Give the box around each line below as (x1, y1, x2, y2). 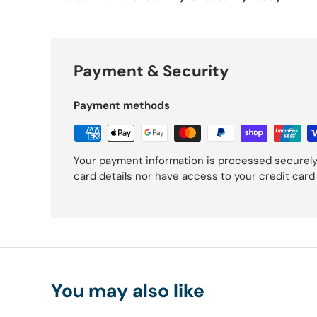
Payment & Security (74, 60, 229, 81)
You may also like (51, 279, 204, 304)
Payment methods (74, 98, 170, 113)
